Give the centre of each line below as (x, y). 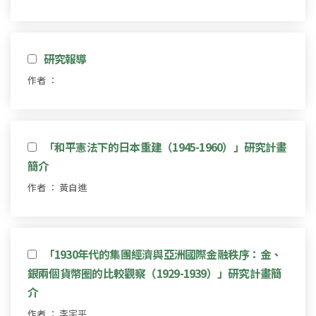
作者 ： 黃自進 (57, 187)
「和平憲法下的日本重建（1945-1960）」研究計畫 (165, 146)
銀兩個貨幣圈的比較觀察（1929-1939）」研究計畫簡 (155, 273)
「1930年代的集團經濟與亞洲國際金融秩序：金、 (162, 254)
